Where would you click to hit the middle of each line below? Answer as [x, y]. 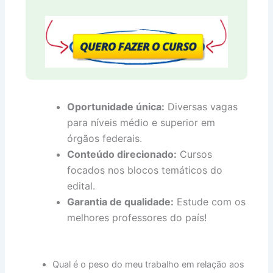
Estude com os [210, 201]
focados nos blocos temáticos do [145, 170]
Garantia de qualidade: [121, 201]
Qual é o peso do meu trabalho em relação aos [149, 264]
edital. [81, 186]
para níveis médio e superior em [141, 122]
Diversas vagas [201, 106]
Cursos [195, 154]
